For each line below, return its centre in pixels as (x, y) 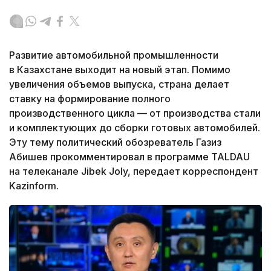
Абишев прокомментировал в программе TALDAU (129, 157)
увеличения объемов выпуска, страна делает (119, 84)
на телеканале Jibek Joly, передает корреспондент (134, 171)
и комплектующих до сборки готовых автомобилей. (135, 128)
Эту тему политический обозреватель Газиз (115, 142)
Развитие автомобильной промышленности (114, 55)
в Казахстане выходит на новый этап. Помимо (120, 70)
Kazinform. (34, 186)
